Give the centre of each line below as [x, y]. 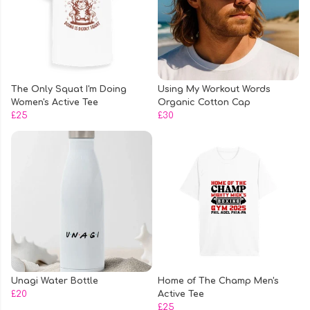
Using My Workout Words [214, 90]
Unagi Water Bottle [55, 281]
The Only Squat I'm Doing [69, 90]
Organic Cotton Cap [204, 103]
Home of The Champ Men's [218, 281]
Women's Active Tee [55, 103]
